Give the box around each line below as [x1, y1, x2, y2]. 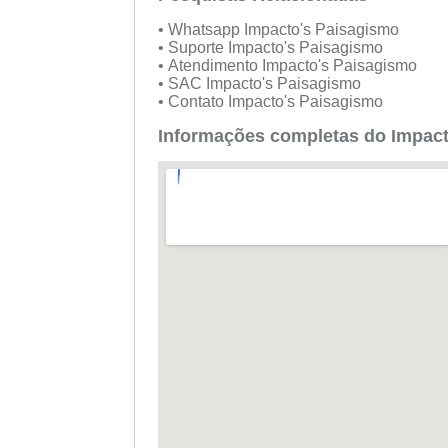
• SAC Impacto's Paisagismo [157, 75, 365, 93]
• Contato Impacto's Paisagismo [157, 93, 387, 111]
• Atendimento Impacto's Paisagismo [157, 57, 421, 75]
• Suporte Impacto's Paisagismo [157, 39, 387, 57]
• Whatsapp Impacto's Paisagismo [157, 21, 403, 39]
